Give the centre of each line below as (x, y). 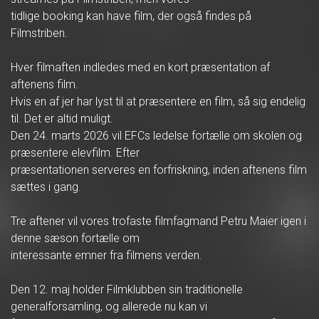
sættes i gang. (46, 187)
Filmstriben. (39, 33)
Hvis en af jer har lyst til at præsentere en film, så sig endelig (158, 101)
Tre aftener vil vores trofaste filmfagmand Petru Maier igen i (158, 221)
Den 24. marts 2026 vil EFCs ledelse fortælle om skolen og (156, 136)
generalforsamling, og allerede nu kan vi (109, 307)
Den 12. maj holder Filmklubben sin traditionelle (127, 289)
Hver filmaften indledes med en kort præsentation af (140, 67)
